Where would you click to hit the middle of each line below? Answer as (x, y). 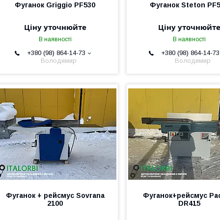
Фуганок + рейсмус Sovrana (55, 195)
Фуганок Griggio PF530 (55, 5)
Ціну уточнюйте (55, 27)
